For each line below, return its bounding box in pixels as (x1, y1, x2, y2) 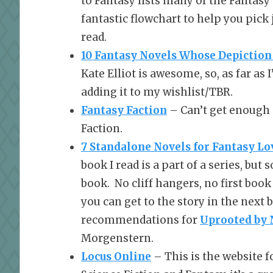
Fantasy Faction (81, 104, 167, 118)
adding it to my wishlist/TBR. (81, 85, 233, 99)
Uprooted (200, 213, 252, 227)
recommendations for (81, 213, 200, 227)
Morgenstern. (81, 232, 154, 246)
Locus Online (81, 250, 151, 264)
